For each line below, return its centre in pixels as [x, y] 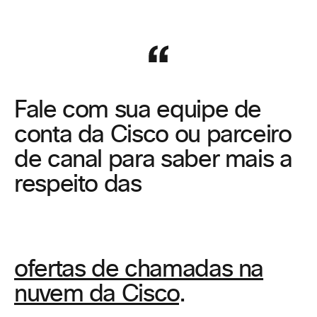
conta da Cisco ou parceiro [153, 135]
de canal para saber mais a [153, 160]
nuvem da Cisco [97, 294]
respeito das [78, 185]
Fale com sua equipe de [138, 110]
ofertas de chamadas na [139, 270]
